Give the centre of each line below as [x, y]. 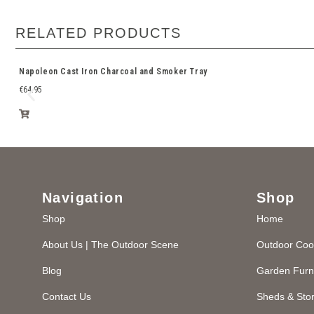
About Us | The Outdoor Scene [110, 245]
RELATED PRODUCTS [98, 33]
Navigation [83, 198]
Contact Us [67, 296]
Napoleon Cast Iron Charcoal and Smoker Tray [113, 71]
